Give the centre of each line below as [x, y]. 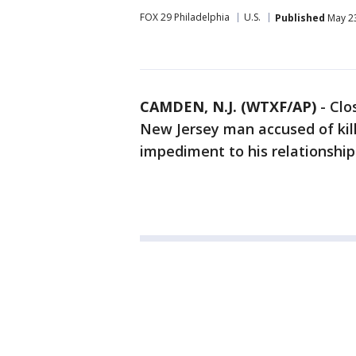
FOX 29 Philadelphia [185, 17]
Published [300, 17]
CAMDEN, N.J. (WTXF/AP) [228, 106]
